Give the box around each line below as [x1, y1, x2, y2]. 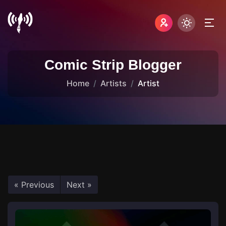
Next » [67, 180, 92, 190]
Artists [100, 78, 127, 88]
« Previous [14, 180, 54, 190]
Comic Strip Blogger [44, 57, 182, 73]
